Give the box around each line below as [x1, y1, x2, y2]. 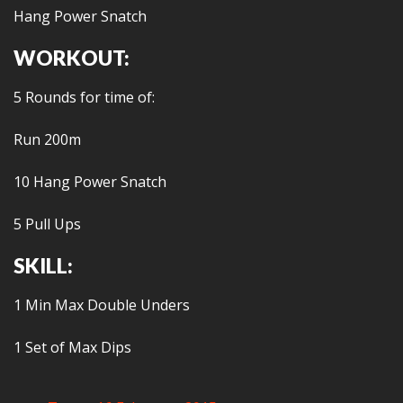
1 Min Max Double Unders [13, 295, 190, 315]
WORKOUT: [13, 45, 130, 70]
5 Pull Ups [13, 214, 81, 234]
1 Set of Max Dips [13, 337, 131, 357]
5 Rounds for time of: [13, 87, 155, 107]
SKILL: [13, 253, 73, 278]
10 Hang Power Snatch [13, 172, 166, 192]
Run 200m [13, 130, 81, 149]
